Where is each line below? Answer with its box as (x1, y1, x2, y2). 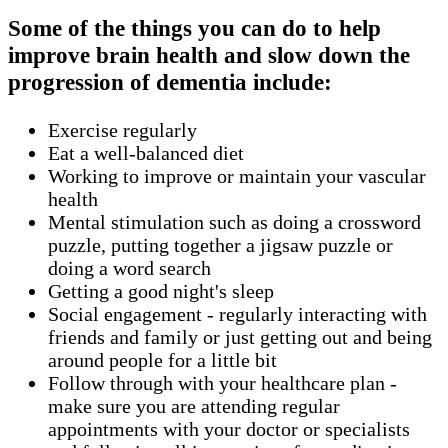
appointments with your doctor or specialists (48, 418, 410, 441)
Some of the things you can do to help (8, 15, 381, 42)
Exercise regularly (48, 119, 207, 142)
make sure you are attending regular (48, 395, 340, 418)
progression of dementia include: (8, 69, 332, 96)
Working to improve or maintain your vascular (48, 165, 426, 188)
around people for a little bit (48, 349, 282, 372)
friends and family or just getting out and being (48, 326, 432, 349)
